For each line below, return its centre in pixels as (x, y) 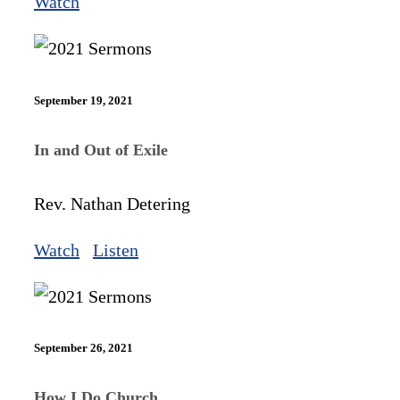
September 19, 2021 (83, 100)
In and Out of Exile (101, 150)
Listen (116, 250)
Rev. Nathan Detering (112, 203)
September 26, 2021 (83, 347)
